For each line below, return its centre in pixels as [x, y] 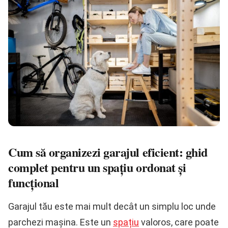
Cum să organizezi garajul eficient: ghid [108, 152]
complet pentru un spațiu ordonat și [97, 167]
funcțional [34, 183]
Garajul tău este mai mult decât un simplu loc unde [112, 207]
